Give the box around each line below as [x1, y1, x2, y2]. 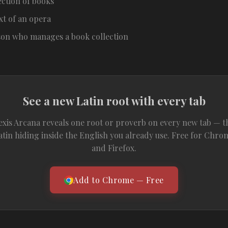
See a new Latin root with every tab [22, 93, 206, 108]
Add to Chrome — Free [73, 175, 164, 185]
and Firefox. [92, 142, 136, 153]
